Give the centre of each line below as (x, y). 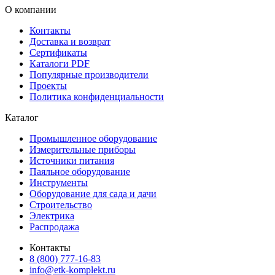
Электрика (52, 215)
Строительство (61, 204)
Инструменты (59, 182)
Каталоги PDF (60, 63)
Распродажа (54, 227)
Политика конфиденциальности (97, 96)
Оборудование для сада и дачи (93, 193)
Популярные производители (89, 74)
